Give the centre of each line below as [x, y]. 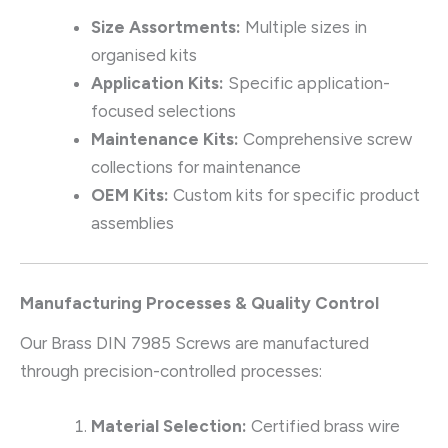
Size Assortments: [166, 27]
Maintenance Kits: [165, 139]
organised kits [144, 55]
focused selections [163, 111]
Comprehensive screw [325, 139]
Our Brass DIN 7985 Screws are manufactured [194, 342]
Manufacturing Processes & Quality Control [199, 303]
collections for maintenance [196, 167]
